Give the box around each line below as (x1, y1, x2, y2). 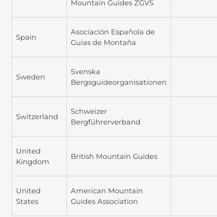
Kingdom (16, 157, 49, 166)
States (16, 197, 38, 206)
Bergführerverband (71, 117, 140, 126)
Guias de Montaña (71, 38, 136, 47)
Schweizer (71, 107, 107, 116)
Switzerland (16, 112, 58, 121)
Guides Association (71, 197, 138, 206)
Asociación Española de (71, 27, 155, 36)
